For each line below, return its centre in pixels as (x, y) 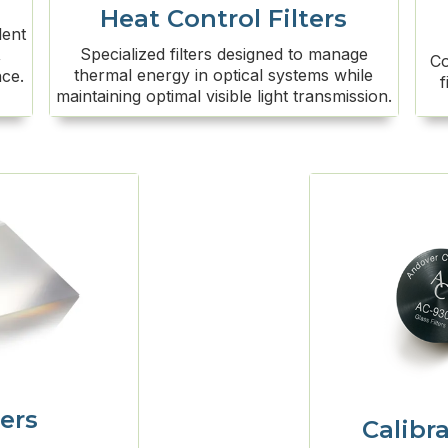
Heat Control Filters (224, 18)
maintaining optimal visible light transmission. (223, 95)
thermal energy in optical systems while (224, 74)
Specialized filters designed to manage (223, 53)
